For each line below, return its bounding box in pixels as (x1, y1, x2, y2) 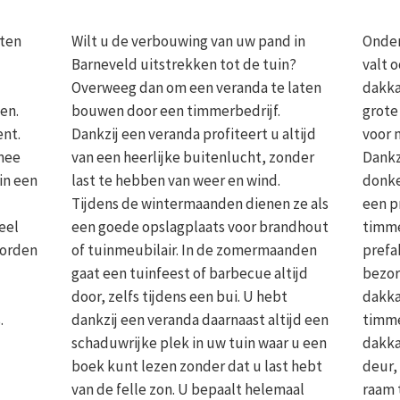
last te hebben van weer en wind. (71, 170, 280, 190)
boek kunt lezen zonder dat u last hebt (71, 355, 322, 376)
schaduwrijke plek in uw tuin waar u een (71, 332, 327, 353)
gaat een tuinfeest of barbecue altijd (71, 262, 308, 283)
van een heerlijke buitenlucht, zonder (71, 146, 314, 167)
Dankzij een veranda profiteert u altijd (71, 123, 316, 144)
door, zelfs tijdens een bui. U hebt (71, 286, 287, 306)
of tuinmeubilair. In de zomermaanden (71, 239, 317, 260)
